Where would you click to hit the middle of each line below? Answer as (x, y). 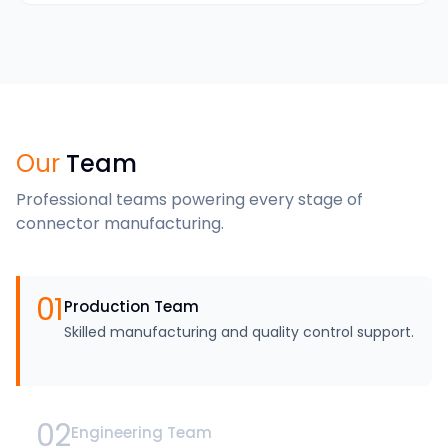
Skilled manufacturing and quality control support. (238, 332)
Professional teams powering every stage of (189, 200)
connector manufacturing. (120, 224)
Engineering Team (141, 433)
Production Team (131, 307)
